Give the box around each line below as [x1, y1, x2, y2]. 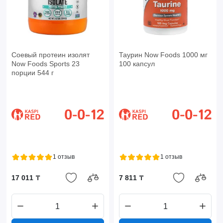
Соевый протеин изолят [11, 51, 90, 59]
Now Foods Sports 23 [11, 60, 80, 68]
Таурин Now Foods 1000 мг [118, 51, 208, 59]
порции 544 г [11, 69, 54, 77]
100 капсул [118, 60, 155, 68]
